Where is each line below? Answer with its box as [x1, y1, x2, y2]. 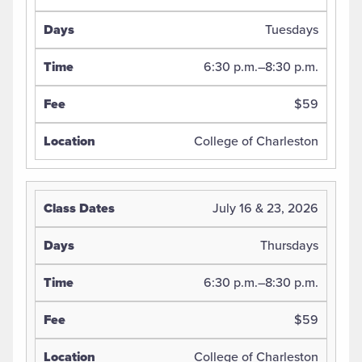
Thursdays [260, 236, 318, 255]
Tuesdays [265, 20, 318, 40]
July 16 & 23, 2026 [213, 199, 318, 218]
